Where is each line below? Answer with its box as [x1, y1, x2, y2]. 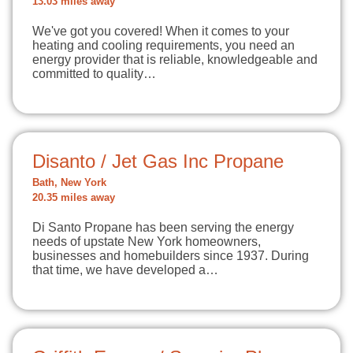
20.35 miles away [32, 192, 115, 203]
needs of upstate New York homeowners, [32, 235, 261, 248]
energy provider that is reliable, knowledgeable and [32, 53, 318, 66]
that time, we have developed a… [32, 263, 218, 277]
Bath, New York [32, 177, 106, 188]
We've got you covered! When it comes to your [32, 24, 289, 38]
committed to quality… [32, 67, 156, 80]
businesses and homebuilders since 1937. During [32, 249, 309, 262]
